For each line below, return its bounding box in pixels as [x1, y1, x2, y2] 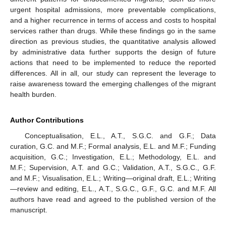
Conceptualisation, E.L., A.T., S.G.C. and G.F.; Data [24, 131, 216, 140]
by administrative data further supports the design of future [10, 47, 216, 56]
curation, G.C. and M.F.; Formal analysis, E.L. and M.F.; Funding [10, 142, 216, 150]
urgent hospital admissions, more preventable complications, [10, 5, 216, 14]
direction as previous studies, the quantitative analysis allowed [10, 37, 216, 45]
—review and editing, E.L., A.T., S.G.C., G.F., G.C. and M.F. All [10, 184, 216, 193]
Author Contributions [10, 116, 84, 124]
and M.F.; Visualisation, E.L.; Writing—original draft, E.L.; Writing [10, 174, 216, 182]
